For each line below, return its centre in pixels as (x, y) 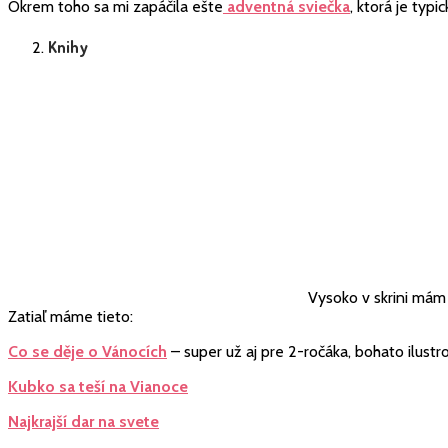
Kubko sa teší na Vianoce (98, 387)
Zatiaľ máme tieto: (70, 317)
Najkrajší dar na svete (83, 422)
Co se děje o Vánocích (87, 352)
